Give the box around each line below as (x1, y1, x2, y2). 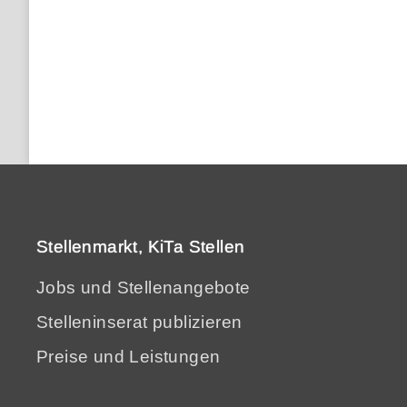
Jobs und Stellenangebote (36, 278, 251, 297)
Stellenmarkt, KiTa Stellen (36, 237, 245, 256)
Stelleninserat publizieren (36, 313, 243, 332)
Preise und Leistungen (36, 347, 221, 366)
